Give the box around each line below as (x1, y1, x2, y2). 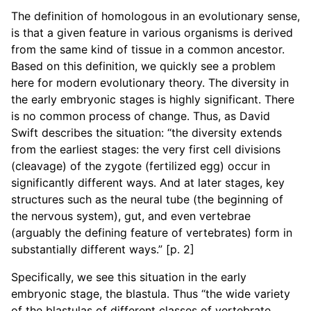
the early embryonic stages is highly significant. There (11, 92, 294, 106)
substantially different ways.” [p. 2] (11, 242, 201, 256)
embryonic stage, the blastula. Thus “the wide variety (11, 287, 290, 301)
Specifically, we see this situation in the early (11, 270, 246, 284)
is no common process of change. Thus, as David (11, 109, 270, 123)
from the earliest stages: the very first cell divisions (11, 142, 280, 156)
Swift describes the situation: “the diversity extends (11, 126, 282, 140)
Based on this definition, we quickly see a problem (11, 59, 276, 73)
